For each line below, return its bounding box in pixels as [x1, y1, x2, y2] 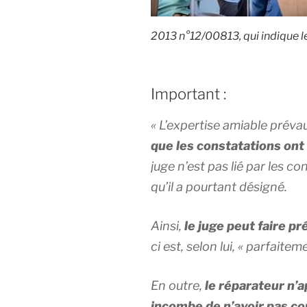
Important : [151, 84, 226, 103]
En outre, [151, 278, 205, 293]
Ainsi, [151, 219, 184, 234]
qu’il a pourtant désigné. [151, 180, 287, 195]
